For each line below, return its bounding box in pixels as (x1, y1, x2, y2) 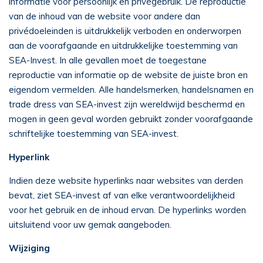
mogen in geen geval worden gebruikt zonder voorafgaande (9, 113, 253, 124)
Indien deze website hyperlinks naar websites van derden (9, 175, 243, 186)
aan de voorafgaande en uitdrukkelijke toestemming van (9, 40, 238, 51)
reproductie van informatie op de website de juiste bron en (9, 69, 248, 80)
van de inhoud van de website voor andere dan (9, 11, 200, 22)
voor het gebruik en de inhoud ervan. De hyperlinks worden (9, 204, 246, 215)
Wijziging (9, 242, 50, 254)
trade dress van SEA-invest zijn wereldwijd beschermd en (9, 99, 245, 110)
